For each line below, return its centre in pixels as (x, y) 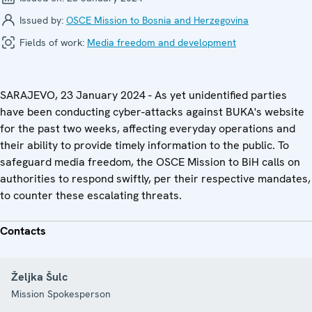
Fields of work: (52, 42)
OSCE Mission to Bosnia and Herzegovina (157, 20)
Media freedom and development (162, 42)
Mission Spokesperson (61, 294)
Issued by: (41, 20)
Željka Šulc (39, 276)
